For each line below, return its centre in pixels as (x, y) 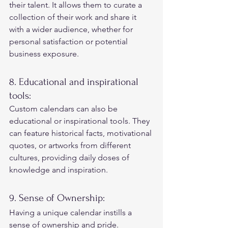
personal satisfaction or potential (69, 41)
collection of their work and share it (74, 17)
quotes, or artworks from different (71, 145)
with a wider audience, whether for (72, 29)
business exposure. (45, 53)
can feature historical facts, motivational (81, 133)
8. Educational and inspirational (75, 82)
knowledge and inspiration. (60, 169)
